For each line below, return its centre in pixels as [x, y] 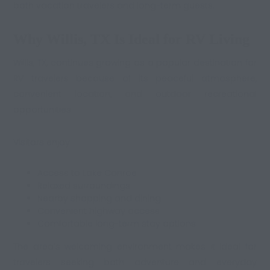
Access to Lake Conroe [87, 173]
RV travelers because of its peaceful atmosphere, [135, 78]
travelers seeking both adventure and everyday [135, 262]
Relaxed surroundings [84, 185]
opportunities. [43, 109]
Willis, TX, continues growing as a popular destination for [135, 62]
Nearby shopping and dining [99, 198]
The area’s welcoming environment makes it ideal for [135, 246]
